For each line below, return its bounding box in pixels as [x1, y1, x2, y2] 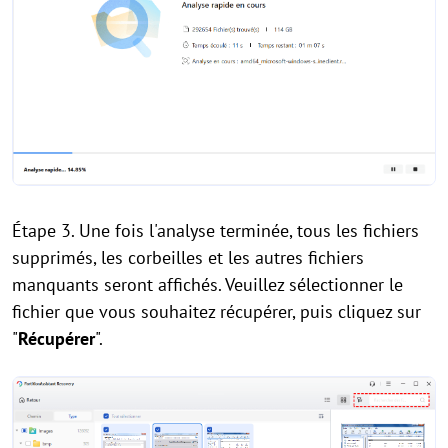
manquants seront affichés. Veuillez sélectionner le [12, 272, 403, 296]
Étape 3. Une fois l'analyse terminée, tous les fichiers [12, 218, 419, 242]
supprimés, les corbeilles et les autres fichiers [12, 245, 364, 269]
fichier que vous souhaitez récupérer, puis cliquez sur [12, 299, 421, 323]
